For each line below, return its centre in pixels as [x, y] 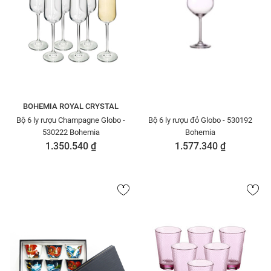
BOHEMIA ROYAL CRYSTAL [71, 106]
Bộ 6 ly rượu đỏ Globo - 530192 [200, 120]
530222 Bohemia [71, 132]
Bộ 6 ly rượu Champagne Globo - [71, 120]
